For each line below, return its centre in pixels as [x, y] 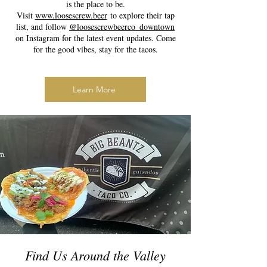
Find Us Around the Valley [95, 255]
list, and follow [43, 27]
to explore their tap [141, 15]
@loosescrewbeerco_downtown [122, 27]
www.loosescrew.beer [71, 15]
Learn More [94, 89]
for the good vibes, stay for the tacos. [95, 49]
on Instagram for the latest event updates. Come [95, 38]
